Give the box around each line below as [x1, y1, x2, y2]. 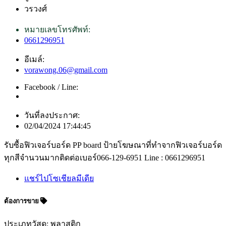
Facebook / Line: [24, 82, 78, 91]
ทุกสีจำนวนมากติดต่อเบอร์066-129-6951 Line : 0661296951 [4, 153, 205, 162]
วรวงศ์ [24, 4, 47, 13]
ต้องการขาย [4, 197, 40, 205]
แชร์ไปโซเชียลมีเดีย [24, 174, 94, 183]
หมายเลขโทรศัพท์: [24, 25, 90, 34]
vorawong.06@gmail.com [24, 65, 107, 74]
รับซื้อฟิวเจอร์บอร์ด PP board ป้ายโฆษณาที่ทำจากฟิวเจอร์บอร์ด [4, 140, 222, 149]
